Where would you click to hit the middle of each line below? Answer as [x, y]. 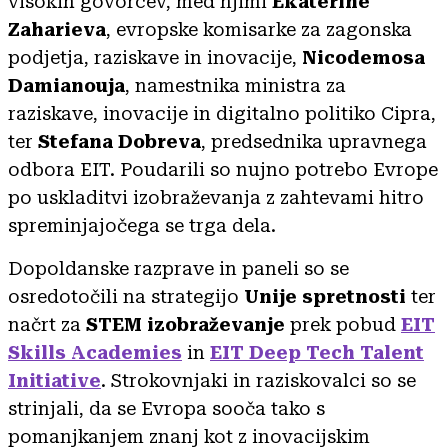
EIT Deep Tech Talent [317, 352]
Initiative [54, 380]
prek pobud [343, 324]
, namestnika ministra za [235, 85]
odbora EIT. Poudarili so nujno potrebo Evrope [223, 169]
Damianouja [66, 85]
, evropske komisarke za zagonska [259, 29]
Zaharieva [57, 29]
